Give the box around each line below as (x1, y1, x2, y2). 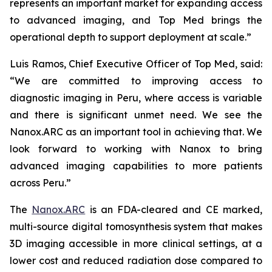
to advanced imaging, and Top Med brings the (10, 14, 262, 26)
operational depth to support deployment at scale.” (10, 31, 251, 43)
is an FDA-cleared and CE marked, (85, 203, 263, 216)
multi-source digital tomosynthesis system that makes (10, 220, 262, 233)
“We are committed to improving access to (10, 75, 262, 87)
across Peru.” (10, 177, 71, 189)
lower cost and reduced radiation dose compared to (10, 254, 262, 267)
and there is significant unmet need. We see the (10, 109, 262, 121)
